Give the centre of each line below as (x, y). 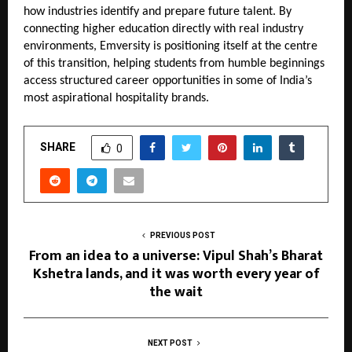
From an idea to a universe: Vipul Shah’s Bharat (176, 256)
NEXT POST (170, 343)
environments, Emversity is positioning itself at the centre (170, 46)
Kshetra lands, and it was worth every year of (176, 274)
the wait (176, 292)
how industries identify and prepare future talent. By (158, 11)
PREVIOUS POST (182, 235)
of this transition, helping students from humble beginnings (174, 63)
